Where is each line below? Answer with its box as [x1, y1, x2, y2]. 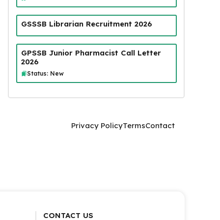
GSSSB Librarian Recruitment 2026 [21, 19, 152, 28]
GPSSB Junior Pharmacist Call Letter [21, 48, 161, 57]
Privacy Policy [71, 121, 123, 130]
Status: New [27, 69, 64, 77]
